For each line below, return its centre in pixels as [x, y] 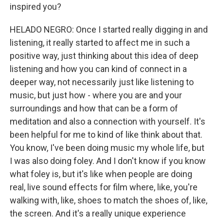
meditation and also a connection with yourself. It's [108, 121]
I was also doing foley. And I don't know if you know [108, 161]
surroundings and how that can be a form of [94, 108]
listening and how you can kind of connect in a [98, 69]
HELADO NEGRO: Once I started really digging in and [109, 29]
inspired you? [36, 7]
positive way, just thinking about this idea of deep [104, 56]
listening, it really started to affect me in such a [100, 43]
